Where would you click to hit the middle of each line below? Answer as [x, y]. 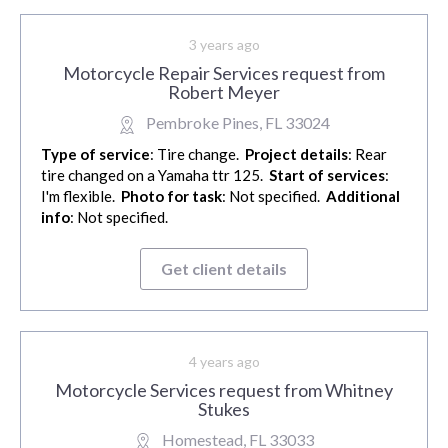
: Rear [367, 154]
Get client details [224, 269]
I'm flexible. [81, 196]
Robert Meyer [224, 92]
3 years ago [224, 45]
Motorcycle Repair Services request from [224, 73]
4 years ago [224, 362]
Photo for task [171, 196]
